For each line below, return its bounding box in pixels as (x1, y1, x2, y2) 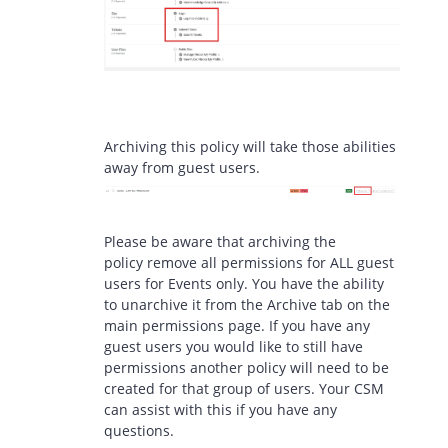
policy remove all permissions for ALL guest (104, 252, 394, 272)
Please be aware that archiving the (104, 231, 336, 251)
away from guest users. (104, 157, 260, 177)
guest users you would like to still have (104, 336, 363, 356)
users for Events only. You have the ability (104, 273, 384, 293)
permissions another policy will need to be (104, 357, 389, 377)
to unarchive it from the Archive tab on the (104, 294, 390, 314)
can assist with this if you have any (104, 399, 337, 419)
